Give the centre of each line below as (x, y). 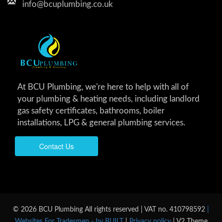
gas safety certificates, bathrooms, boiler (91, 111)
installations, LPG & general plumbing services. (101, 122)
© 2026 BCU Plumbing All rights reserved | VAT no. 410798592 (110, 209)
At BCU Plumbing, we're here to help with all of (103, 87)
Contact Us (56, 146)
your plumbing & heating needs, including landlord (109, 99)
